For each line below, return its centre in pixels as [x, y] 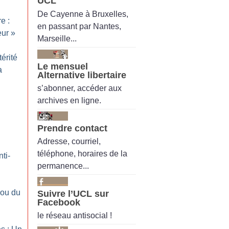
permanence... [63, 166]
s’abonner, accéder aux [79, 88]
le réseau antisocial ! [75, 216]
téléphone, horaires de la [82, 154]
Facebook [59, 203]
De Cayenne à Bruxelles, [83, 14]
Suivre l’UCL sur [73, 194]
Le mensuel [63, 66]
